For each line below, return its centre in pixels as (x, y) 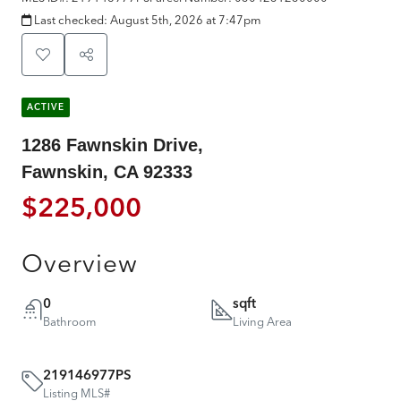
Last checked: (71, 19)
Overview (80, 263)
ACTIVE (46, 107)
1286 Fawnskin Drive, (112, 145)
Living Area (262, 321)
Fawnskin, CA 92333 (107, 171)
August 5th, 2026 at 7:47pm (185, 19)
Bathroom (69, 321)
